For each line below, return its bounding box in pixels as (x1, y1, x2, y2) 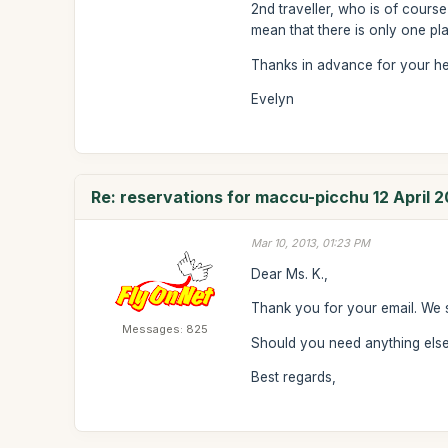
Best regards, (251, 369, 337, 385)
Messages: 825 (122, 322, 209, 336)
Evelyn (251, 91, 295, 107)
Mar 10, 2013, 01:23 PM (251, 236, 371, 250)
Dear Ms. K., (251, 265, 329, 282)
